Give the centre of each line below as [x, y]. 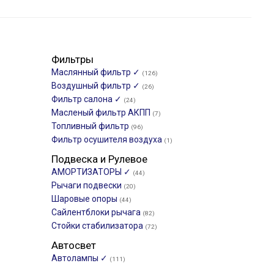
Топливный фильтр [91, 126]
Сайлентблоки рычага [97, 212]
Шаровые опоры [85, 199]
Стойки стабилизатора [98, 226]
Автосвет [74, 245]
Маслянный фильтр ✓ [97, 72]
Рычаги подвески [87, 185]
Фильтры [72, 59]
